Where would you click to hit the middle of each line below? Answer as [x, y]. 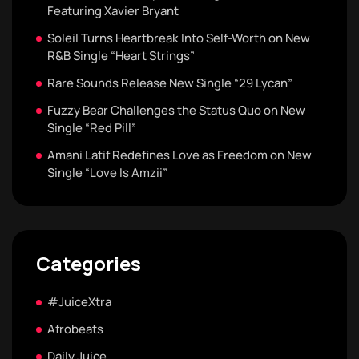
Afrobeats [75, 329]
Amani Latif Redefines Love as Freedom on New [179, 155]
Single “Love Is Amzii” [107, 173]
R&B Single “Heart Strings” [121, 56]
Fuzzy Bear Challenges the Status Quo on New [176, 111]
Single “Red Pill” [92, 128]
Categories [89, 264]
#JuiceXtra [79, 302]
